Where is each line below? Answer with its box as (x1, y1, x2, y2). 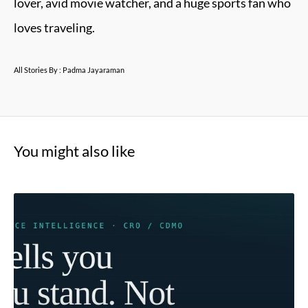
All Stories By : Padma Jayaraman (14, 65, 124, 74)
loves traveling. (14, 20, 95, 35)
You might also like (14, 142, 135, 160)
